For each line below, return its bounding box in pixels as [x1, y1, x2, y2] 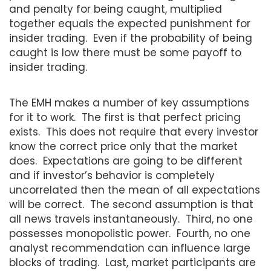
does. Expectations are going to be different [9, 153, 243, 168]
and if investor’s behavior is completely [9, 168, 215, 183]
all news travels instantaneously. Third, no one [9, 211, 253, 226]
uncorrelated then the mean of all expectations [9, 182, 260, 197]
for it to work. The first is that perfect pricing [9, 109, 241, 125]
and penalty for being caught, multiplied [9, 1, 222, 16]
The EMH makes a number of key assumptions [9, 95, 249, 110]
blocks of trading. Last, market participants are [9, 255, 256, 270]
